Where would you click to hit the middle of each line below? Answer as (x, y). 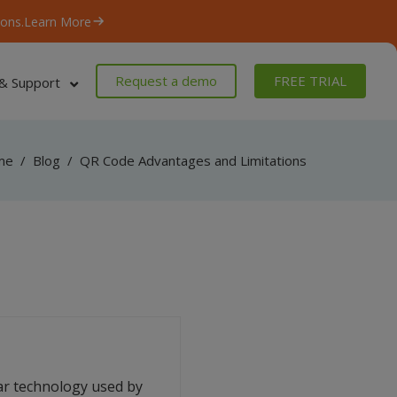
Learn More (58, 21)
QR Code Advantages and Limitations (193, 160)
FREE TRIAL (310, 81)
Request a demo (166, 81)
